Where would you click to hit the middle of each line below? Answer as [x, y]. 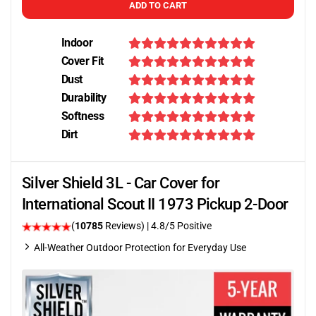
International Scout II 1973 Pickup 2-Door [155, 204]
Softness [83, 116]
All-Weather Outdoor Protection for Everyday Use [140, 248]
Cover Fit [82, 61]
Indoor [77, 43]
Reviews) [125, 226]
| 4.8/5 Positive [179, 226]
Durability [84, 98]
